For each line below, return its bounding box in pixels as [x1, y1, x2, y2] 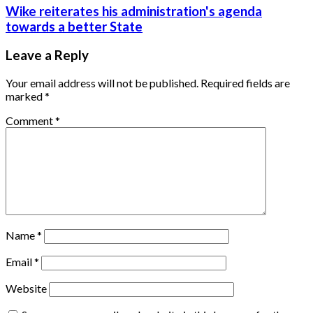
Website [6, 281, 47, 295]
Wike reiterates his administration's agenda [6, 3, 262, 20]
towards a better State [6, 19, 143, 35]
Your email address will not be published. [6, 75, 198, 89]
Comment [6, 113, 55, 127]
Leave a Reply [6, 48, 89, 64]
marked [6, 89, 45, 103]
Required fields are [201, 75, 290, 89]
